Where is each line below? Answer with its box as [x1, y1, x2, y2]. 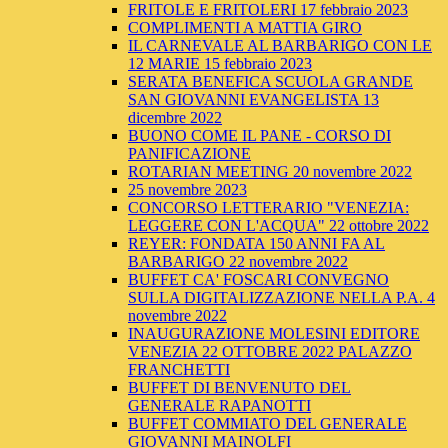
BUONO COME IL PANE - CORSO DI [128, 127, 391, 145]
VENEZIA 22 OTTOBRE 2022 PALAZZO [128, 343, 412, 361]
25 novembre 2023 [128, 181, 247, 199]
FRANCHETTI [128, 361, 230, 379]
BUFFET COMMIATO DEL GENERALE [128, 415, 407, 433]
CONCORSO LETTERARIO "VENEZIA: [128, 199, 409, 217]
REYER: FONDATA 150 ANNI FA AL [128, 235, 385, 253]
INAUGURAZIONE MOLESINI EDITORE [128, 325, 420, 343]
